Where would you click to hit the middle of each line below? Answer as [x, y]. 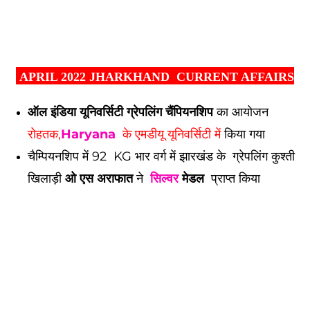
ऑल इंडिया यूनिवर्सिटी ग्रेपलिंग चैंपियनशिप [120, 112]
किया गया [243, 134]
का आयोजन [241, 112]
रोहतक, [44, 134]
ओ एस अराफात [99, 179]
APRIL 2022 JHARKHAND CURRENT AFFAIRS [155, 77]
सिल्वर [164, 179]
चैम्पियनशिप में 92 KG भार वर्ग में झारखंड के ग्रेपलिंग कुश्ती [161, 156]
